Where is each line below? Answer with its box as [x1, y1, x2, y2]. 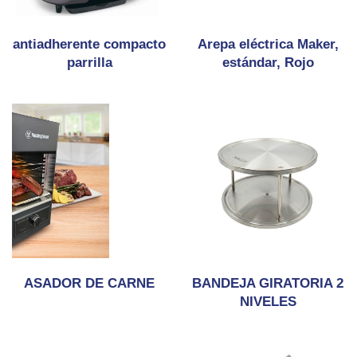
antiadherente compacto [13, 37, 166, 52]
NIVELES [239, 294, 296, 309]
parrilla [66, 55, 112, 70]
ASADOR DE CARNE [24, 276, 155, 291]
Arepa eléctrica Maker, [197, 37, 339, 52]
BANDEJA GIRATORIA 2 [192, 276, 343, 291]
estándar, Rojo [222, 55, 314, 70]
